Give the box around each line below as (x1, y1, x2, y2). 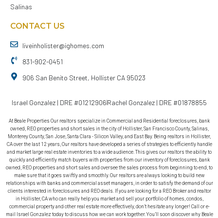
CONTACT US (10, 21, 65, 31)
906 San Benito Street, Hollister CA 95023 (22, 73, 145, 82)
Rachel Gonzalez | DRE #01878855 (107, 98, 207, 107)
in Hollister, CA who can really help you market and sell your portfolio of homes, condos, (15, 196, 203, 202)
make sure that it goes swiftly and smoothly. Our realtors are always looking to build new (14, 173, 205, 179)
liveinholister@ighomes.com (22, 41, 104, 50)
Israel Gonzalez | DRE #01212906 (12, 98, 107, 107)
